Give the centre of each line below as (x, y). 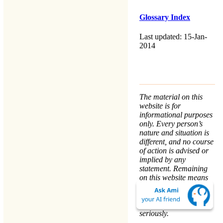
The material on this (171, 97)
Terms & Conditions (171, 196)
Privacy (194, 205)
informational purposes (176, 115)
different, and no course (176, 142)
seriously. (154, 214)
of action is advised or (174, 151)
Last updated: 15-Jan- (173, 37)
